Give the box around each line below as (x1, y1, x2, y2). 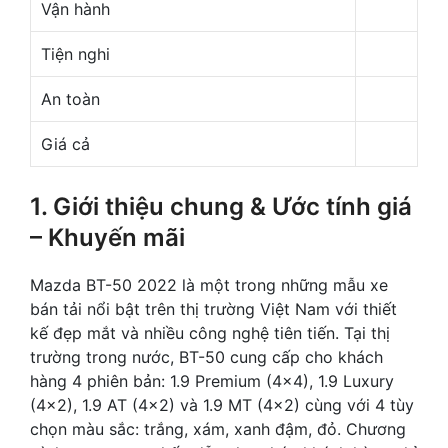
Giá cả (41, 134, 90, 155)
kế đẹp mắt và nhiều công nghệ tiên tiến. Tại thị (30, 323, 390, 344)
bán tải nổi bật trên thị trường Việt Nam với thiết (30, 299, 397, 320)
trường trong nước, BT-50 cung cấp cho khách (30, 347, 383, 368)
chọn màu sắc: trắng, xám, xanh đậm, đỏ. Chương (30, 419, 406, 440)
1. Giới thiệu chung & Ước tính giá (30, 192, 412, 222)
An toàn (41, 89, 100, 110)
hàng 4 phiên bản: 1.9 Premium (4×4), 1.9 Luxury (30, 371, 394, 392)
